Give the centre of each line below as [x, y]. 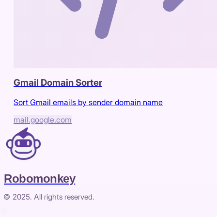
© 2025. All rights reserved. [49, 197]
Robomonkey [40, 178]
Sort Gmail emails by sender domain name [88, 102]
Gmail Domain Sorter [58, 83]
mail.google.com [43, 119]
